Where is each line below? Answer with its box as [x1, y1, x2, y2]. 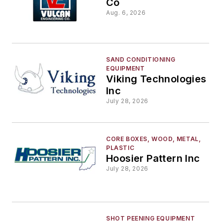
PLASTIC [106, 144, 135, 152]
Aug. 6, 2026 [106, 8, 146, 16]
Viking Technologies [106, 73, 207, 85]
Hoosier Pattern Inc [106, 152, 200, 165]
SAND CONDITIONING [106, 55, 176, 63]
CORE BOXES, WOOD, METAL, [106, 135, 201, 143]
